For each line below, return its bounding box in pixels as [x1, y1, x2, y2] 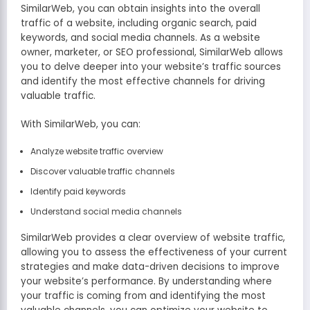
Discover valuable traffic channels [30, 165, 175, 177]
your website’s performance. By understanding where [21, 274, 272, 288]
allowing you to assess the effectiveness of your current [21, 245, 287, 259]
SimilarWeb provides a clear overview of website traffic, [21, 230, 285, 244]
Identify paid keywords [30, 185, 126, 197]
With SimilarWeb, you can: [21, 117, 140, 131]
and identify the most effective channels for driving [21, 75, 265, 89]
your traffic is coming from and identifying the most [21, 289, 266, 302]
